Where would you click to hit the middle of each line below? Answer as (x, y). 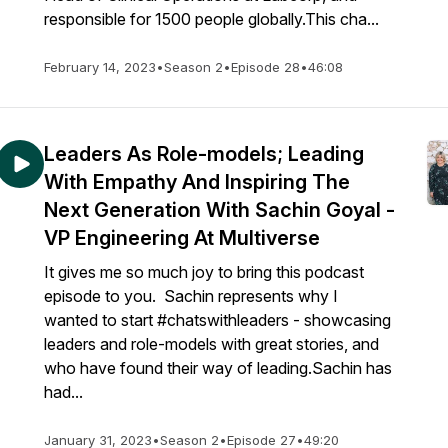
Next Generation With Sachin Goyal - (219, 210)
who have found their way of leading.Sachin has (218, 368)
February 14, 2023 (100, 67)
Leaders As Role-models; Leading (204, 154)
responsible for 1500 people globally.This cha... (211, 19)
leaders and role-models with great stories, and (211, 344)
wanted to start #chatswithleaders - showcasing (217, 320)
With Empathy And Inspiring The (197, 182)
